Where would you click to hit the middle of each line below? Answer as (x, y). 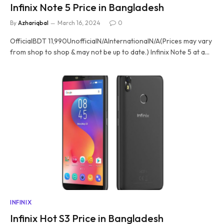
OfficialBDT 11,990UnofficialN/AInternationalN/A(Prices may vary (111, 41)
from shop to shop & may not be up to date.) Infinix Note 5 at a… (110, 52)
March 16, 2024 (79, 22)
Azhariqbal (33, 22)
